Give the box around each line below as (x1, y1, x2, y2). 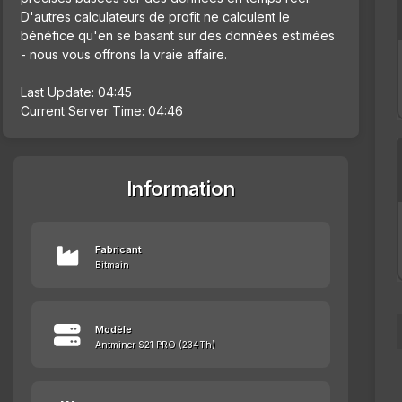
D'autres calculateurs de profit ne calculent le (21, 9, 290, 25)
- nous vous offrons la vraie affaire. (21, 47, 227, 63)
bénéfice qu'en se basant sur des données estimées (21, 28, 335, 44)
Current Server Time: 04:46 (21, 103, 183, 119)
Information (127, 177, 236, 201)
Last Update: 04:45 (21, 84, 132, 100)
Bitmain (95, 259, 129, 271)
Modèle (95, 323, 132, 336)
